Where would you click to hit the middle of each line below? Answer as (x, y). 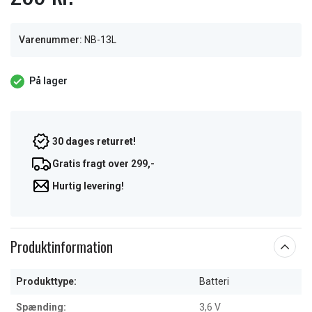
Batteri (214, 281)
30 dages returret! (94, 141)
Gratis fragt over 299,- (103, 164)
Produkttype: (46, 281)
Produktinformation (62, 247)
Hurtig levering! (88, 186)
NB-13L (100, 40)
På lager (48, 81)
